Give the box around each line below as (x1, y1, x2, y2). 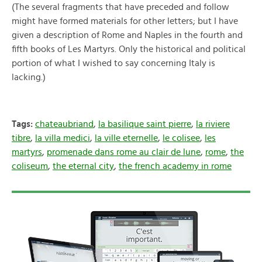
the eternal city (53, 161, 114, 171)
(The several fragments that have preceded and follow (12, 2, 229, 12)
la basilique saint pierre (98, 119, 191, 129)
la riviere (196, 119, 230, 129)
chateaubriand (35, 119, 94, 129)
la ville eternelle (95, 133, 158, 143)
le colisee (163, 133, 200, 143)
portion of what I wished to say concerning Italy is (12, 58, 215, 68)
